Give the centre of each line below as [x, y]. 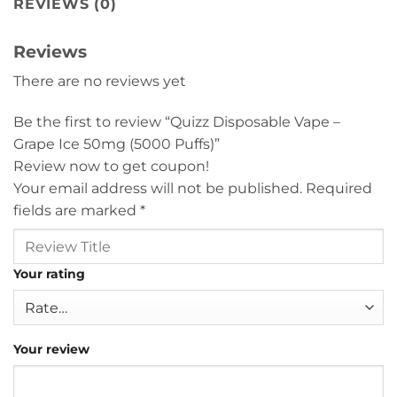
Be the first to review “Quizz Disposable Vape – [177, 122]
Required [339, 189]
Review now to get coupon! [111, 167]
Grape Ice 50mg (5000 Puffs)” [118, 144]
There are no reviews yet [100, 82]
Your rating [49, 274]
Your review [51, 350]
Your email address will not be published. [158, 189]
